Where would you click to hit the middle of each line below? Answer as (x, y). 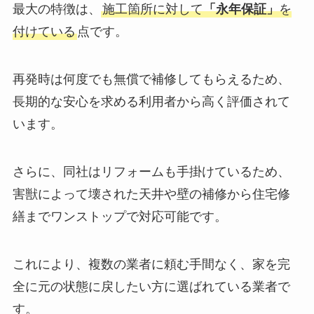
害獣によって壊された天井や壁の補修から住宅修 (151, 194)
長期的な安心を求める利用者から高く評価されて (151, 102)
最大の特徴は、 (56, 9)
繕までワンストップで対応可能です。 (120, 216)
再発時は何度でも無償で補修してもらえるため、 (151, 80)
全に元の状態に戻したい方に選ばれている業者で (151, 286)
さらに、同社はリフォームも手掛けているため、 (151, 171)
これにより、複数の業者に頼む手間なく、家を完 (151, 264)
